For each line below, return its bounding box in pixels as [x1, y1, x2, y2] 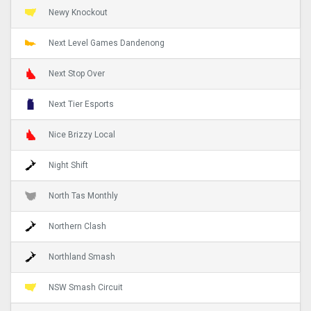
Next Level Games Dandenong [49, 37, 165, 48]
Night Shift [49, 160, 88, 170]
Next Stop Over [49, 68, 105, 78]
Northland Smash [49, 251, 115, 262]
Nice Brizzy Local [49, 129, 115, 140]
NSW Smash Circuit [49, 282, 123, 292]
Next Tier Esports [49, 99, 114, 109]
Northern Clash [49, 221, 106, 231]
